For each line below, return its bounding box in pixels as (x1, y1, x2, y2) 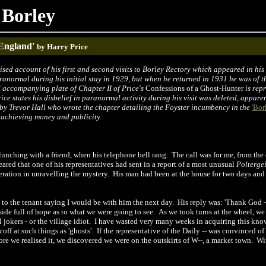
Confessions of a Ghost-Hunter (145, 84, 243, 93)
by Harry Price (37, 42, 88, 51)
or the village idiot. (29, 217, 93, 226)
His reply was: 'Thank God (178, 198, 262, 207)
